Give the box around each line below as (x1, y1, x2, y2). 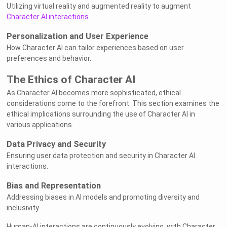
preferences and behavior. (7, 54, 92, 63)
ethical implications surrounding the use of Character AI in (7, 110, 196, 119)
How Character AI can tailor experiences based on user (7, 44, 184, 52)
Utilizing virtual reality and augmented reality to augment (7, 2, 192, 11)
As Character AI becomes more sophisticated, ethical (7, 89, 181, 97)
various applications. (7, 121, 74, 129)
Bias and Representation (7, 181, 101, 191)
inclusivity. (7, 204, 41, 212)
